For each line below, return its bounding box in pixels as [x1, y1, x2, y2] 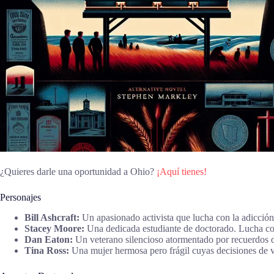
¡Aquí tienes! [157, 166, 207, 177]
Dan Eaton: [24, 234, 73, 245]
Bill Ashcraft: [24, 212, 80, 223]
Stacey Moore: [24, 223, 84, 234]
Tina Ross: [24, 245, 69, 256]
